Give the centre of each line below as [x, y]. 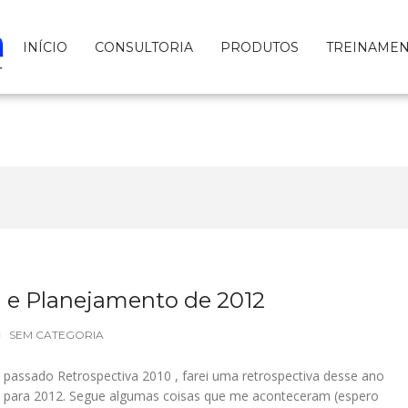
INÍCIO [45, 47]
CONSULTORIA [144, 47]
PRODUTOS [260, 47]
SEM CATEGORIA [56, 335]
